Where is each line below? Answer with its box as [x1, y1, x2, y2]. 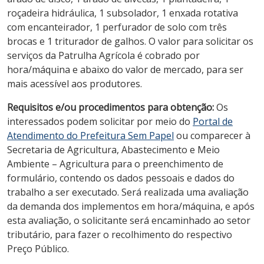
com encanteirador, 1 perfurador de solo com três [7, 20, 227, 34]
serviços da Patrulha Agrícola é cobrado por [7, 48, 200, 62]
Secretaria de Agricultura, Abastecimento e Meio [7, 143, 220, 156]
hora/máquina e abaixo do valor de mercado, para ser [7, 62, 243, 76]
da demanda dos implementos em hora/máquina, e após [7, 199, 255, 213]
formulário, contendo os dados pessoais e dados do [7, 171, 235, 184]
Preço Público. [7, 242, 69, 255]
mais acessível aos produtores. [7, 77, 142, 90]
